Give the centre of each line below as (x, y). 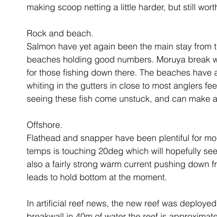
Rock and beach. (60, 33)
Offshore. (45, 125)
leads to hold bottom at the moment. (98, 177)
